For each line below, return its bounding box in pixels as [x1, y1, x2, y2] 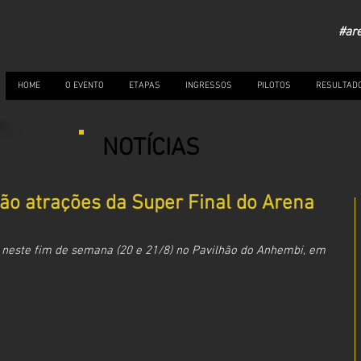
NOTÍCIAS [102, 134, 200, 164]
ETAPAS [129, 81, 160, 91]
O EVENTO [65, 81, 104, 91]
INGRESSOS [185, 81, 232, 91]
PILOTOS [257, 81, 291, 91]
